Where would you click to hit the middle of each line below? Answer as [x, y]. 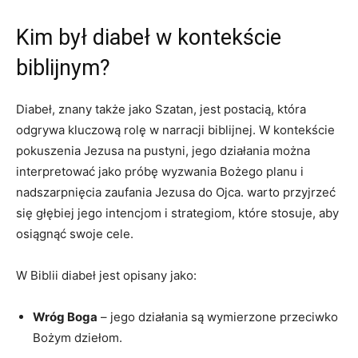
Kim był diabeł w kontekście [149, 37]
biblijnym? [63, 68]
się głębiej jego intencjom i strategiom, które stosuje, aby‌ [177, 213]
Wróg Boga [65, 316]
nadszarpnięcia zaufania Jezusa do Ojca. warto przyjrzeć [176, 192]
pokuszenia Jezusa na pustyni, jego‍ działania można [163, 150]
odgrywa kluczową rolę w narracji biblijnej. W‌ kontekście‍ [175, 129]
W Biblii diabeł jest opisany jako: [106, 275]
